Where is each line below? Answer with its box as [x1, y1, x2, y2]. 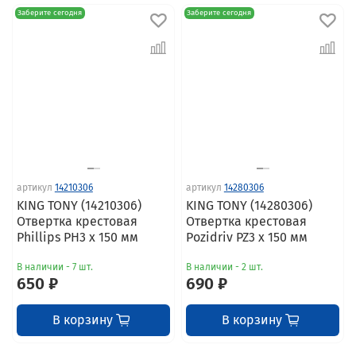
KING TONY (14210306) [16, 197, 141, 213]
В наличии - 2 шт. [185, 261, 263, 273]
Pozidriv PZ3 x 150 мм [185, 229, 308, 245]
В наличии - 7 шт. [16, 261, 93, 273]
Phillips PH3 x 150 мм [16, 229, 138, 245]
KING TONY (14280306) [185, 197, 312, 213]
